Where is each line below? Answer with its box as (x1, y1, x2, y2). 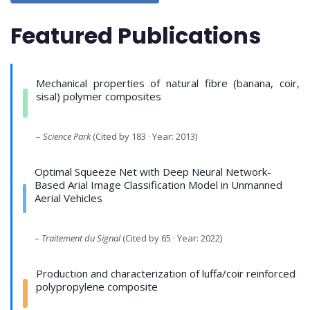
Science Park (43, 130, 91, 143)
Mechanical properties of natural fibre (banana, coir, (36, 76, 300, 91)
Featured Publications (10, 20, 261, 52)
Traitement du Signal (41, 232, 120, 245)
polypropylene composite (35, 280, 158, 294)
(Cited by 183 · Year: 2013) (91, 130, 198, 143)
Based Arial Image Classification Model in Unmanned (34, 178, 282, 192)
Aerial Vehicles (34, 191, 102, 206)
